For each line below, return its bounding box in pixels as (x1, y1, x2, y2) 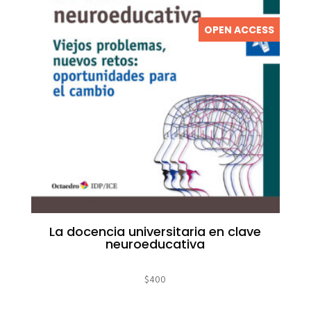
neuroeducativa (106, 235, 205, 253)
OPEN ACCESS (204, 22, 275, 37)
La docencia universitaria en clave (49, 223, 262, 241)
